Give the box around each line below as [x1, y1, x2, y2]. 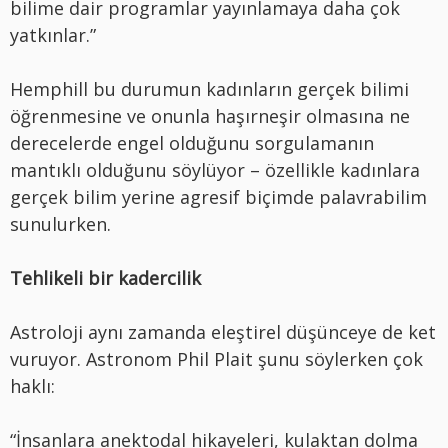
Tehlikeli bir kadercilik [10, 265, 201, 290]
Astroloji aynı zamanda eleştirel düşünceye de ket [10, 319, 436, 344]
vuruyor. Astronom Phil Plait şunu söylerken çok [10, 346, 423, 371]
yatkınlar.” [10, 22, 96, 47]
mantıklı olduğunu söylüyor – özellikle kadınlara [10, 157, 420, 182]
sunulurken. [10, 211, 111, 236]
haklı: [10, 373, 55, 398]
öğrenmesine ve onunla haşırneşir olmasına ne [10, 103, 410, 128]
